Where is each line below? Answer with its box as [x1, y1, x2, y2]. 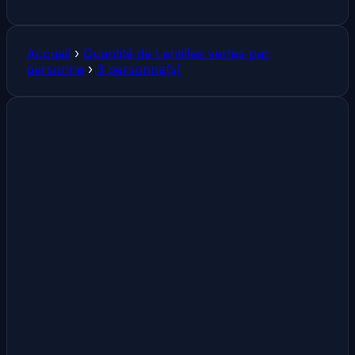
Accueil [26, 44, 71, 61]
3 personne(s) [97, 60, 181, 77]
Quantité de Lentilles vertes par [83, 44, 269, 61]
